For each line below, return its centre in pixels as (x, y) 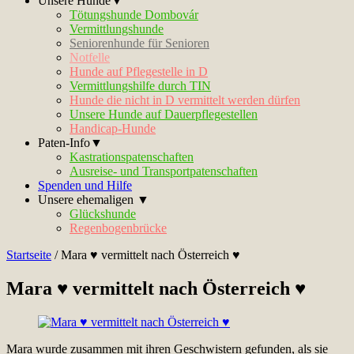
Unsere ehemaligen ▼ (94, 200)
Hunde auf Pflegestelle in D (139, 72)
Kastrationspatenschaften (132, 157)
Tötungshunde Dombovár (134, 15)
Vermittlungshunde (117, 29)
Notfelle (90, 57)
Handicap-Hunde (113, 128)
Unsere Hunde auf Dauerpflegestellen (164, 114)
